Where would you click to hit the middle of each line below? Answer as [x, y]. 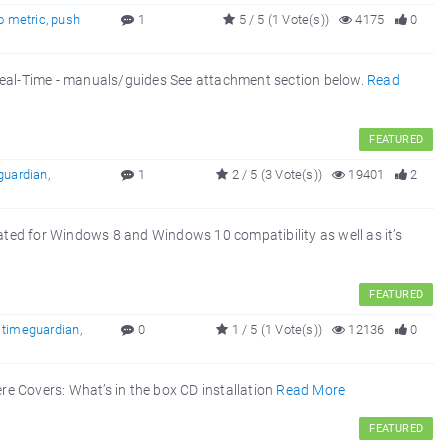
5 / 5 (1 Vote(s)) [282, 19]
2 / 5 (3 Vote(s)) [275, 174]
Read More [311, 390]
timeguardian [41, 329]
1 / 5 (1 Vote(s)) [275, 329]
